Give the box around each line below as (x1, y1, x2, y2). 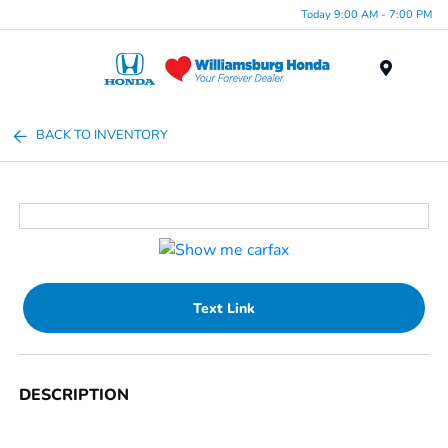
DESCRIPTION (19, 384, 130, 407)
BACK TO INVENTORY (36, 126, 169, 144)
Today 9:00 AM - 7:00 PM (301, 6, 432, 22)
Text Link (193, 298, 255, 318)
